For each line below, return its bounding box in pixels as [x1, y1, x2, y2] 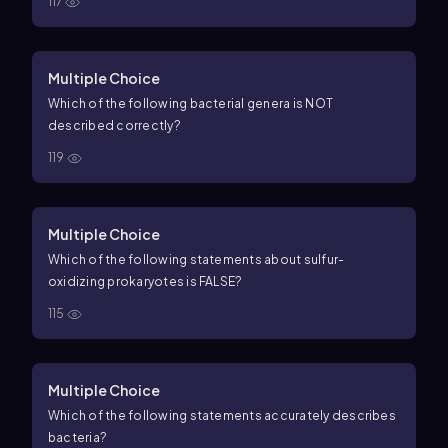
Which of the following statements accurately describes [48, 408, 396, 423]
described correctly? [48, 118, 181, 133]
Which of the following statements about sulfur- [48, 252, 345, 267]
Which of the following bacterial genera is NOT [48, 96, 334, 111]
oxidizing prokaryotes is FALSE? [48, 274, 243, 289]
